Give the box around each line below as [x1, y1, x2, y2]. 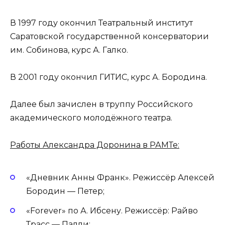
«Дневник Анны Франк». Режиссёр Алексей [26, 173, 214, 183]
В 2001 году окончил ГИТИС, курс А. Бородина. [10, 72, 207, 82]
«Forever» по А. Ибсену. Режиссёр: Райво [26, 205, 198, 215]
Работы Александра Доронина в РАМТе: [10, 140, 179, 150]
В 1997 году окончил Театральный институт [10, 18, 193, 28]
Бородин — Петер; [26, 186, 104, 196]
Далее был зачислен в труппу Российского [10, 99, 193, 109]
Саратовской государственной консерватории [10, 31, 209, 41]
